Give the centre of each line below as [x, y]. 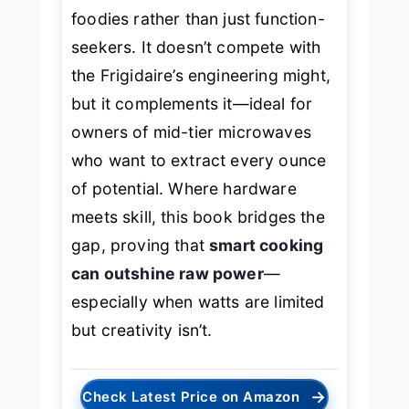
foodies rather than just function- [198, 19]
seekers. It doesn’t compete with [196, 47]
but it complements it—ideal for [192, 104]
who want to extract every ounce [199, 161]
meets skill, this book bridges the [198, 217]
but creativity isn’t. [142, 330]
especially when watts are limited [198, 302]
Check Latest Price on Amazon [191, 396]
